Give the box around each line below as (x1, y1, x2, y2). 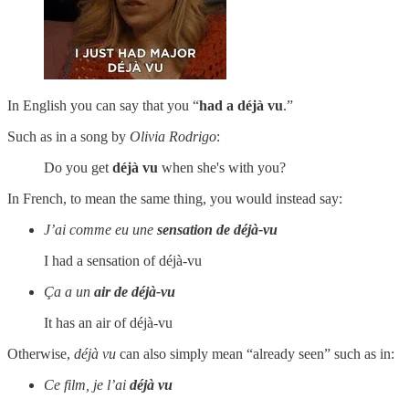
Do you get (44, 160, 112, 176)
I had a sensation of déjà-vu (44, 253, 202, 269)
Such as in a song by (7, 129, 130, 145)
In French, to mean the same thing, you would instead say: (7, 191, 342, 207)
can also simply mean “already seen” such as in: (116, 346, 394, 362)
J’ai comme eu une (44, 222, 157, 238)
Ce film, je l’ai (44, 377, 130, 393)
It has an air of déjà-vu (44, 315, 173, 331)
